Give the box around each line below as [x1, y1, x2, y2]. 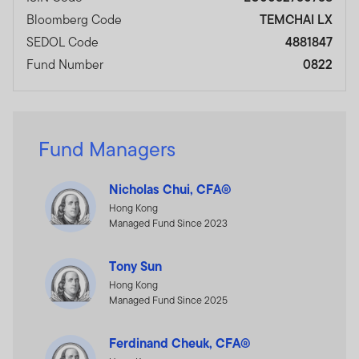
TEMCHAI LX [259, 10, 333, 29]
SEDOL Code [26, 32, 99, 51]
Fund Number [26, 54, 103, 74]
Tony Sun [109, 256, 162, 276]
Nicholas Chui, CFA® [109, 179, 232, 199]
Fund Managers [38, 134, 175, 163]
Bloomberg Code [26, 10, 122, 29]
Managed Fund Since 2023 [109, 215, 228, 231]
